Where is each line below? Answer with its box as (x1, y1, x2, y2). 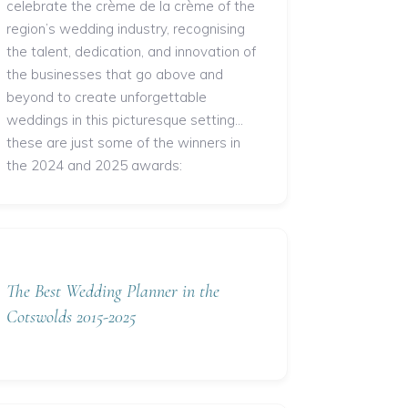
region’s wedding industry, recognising (6, 20, 245, 38)
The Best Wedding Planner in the (6, 280, 219, 303)
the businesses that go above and (6, 66, 223, 84)
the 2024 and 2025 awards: (6, 157, 182, 175)
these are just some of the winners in (6, 134, 240, 152)
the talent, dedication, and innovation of (6, 43, 256, 61)
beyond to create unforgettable (6, 88, 207, 107)
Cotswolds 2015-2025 (6, 306, 136, 329)
